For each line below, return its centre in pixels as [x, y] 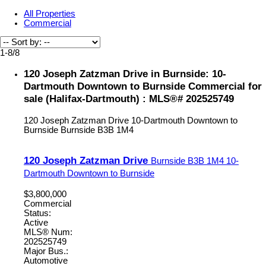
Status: [37, 213]
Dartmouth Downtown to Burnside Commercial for [143, 86]
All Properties [50, 13]
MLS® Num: [48, 232]
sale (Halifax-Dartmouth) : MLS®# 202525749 [129, 99]
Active [36, 222]
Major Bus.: [46, 251]
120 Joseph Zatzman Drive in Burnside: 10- [125, 74]
